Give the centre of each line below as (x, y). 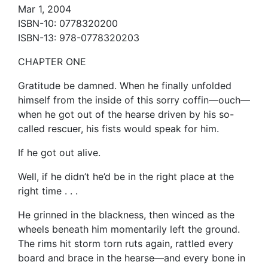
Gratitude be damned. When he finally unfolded (125, 86)
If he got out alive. (59, 153)
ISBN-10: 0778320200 (68, 24)
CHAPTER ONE (52, 62)
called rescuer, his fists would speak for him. (118, 129)
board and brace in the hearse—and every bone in (132, 258)
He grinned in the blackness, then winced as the (126, 215)
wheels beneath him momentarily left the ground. (129, 229)
